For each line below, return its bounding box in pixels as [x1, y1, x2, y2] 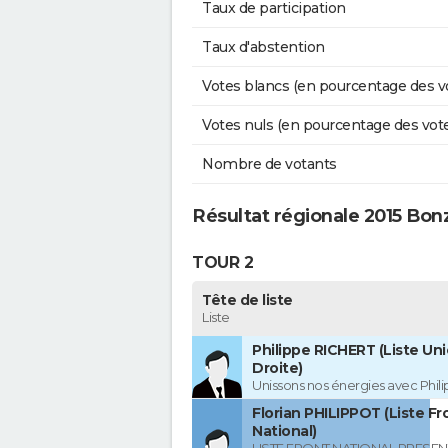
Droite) [252, 359, 303, 378]
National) [252, 422, 317, 441]
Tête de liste [202, 291, 293, 310]
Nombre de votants [202, 155, 337, 174]
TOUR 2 [192, 252, 253, 272]
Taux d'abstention [202, 38, 325, 57]
